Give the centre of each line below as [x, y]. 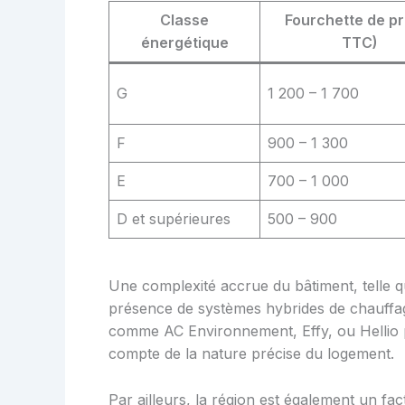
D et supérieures [174, 219]
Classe [184, 20]
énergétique [184, 43]
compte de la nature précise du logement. [251, 354]
